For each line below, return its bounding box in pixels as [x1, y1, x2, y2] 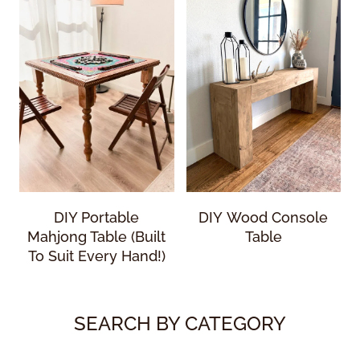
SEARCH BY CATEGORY [74, 311, 286, 335]
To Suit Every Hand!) [27, 247, 166, 264]
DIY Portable [54, 208, 140, 226]
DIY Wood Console [198, 208, 329, 226]
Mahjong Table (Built [27, 227, 166, 245]
